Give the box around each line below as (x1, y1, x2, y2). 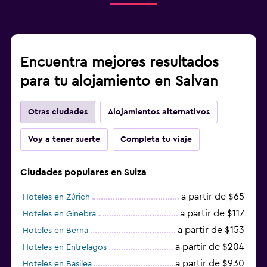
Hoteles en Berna (23, 226, 88, 235)
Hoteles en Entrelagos (23, 243, 107, 252)
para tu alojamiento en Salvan (20, 74, 218, 89)
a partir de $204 (175, 241, 244, 252)
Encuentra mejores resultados (20, 55, 219, 70)
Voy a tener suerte (28, 135, 100, 144)
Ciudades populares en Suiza (20, 167, 147, 177)
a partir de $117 (180, 208, 244, 218)
